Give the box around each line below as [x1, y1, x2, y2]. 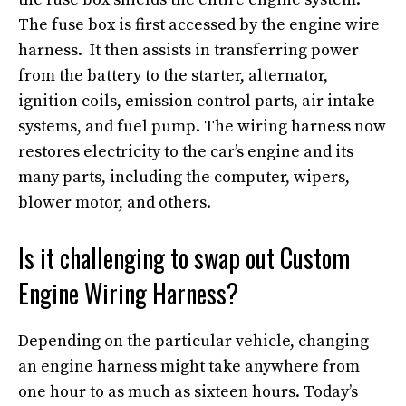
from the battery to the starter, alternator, [18, 65, 328, 86]
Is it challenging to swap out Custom [18, 239, 350, 276]
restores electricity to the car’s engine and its [18, 141, 353, 162]
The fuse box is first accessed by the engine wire [18, 14, 380, 35]
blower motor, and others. [18, 192, 211, 213]
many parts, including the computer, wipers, [18, 167, 350, 188]
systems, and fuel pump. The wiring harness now [18, 116, 386, 137]
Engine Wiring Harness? [18, 275, 238, 312]
